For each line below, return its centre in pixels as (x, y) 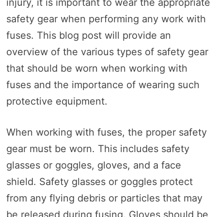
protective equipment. (57, 101)
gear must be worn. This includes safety (98, 149)
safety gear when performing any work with (106, 19)
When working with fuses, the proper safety (106, 132)
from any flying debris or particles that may (104, 198)
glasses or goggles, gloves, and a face (93, 165)
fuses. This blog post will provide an (88, 36)
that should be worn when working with (97, 69)
